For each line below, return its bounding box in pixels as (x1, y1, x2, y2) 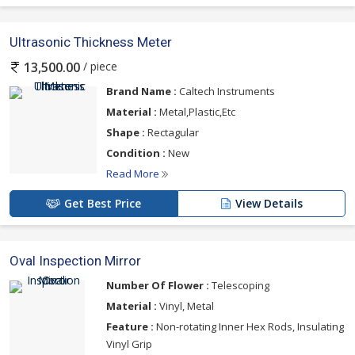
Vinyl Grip (106, 336, 152, 351)
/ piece (80, 58, 117, 74)
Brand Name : (106, 83, 177, 98)
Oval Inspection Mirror (10, 252, 141, 269)
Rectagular (145, 124, 199, 139)
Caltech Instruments (177, 83, 275, 98)
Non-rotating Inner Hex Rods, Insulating (154, 319, 344, 334)
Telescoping (209, 277, 269, 292)
